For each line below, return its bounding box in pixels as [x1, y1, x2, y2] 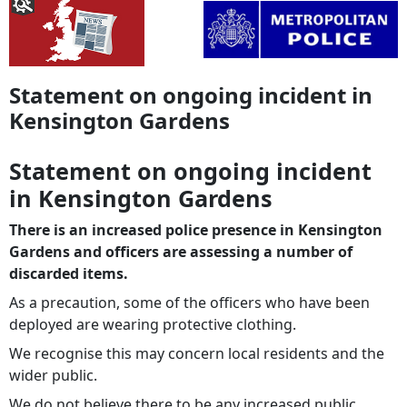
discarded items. [9, 263, 128, 283]
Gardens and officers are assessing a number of [9, 241, 352, 262]
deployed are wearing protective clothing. [9, 313, 296, 334]
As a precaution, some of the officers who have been [9, 292, 370, 313]
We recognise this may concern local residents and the [9, 342, 384, 363]
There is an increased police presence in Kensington [9, 219, 382, 240]
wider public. [9, 364, 97, 385]
